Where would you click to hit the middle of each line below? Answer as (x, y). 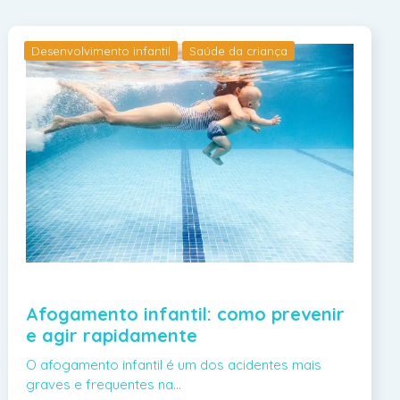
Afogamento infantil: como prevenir (186, 313)
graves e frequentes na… (104, 384)
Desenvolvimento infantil (101, 51)
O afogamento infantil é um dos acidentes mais (174, 364)
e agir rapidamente (112, 335)
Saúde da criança (239, 51)
